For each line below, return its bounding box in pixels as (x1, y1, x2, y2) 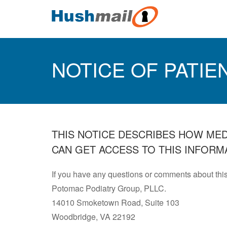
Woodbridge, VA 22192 (52, 211, 135, 222)
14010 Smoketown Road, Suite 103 (52, 197, 179, 208)
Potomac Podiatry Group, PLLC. (52, 182, 166, 194)
